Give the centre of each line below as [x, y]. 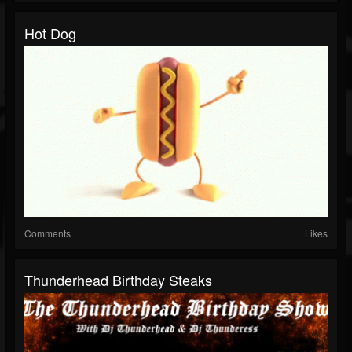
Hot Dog [50, 33]
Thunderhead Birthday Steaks [118, 280]
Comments [48, 233]
